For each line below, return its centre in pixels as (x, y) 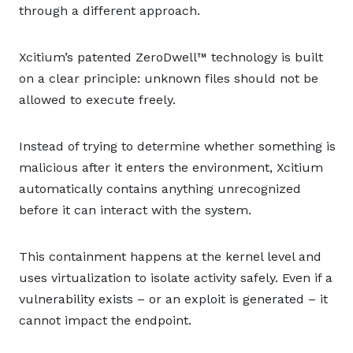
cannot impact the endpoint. (105, 320)
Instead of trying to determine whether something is (177, 146)
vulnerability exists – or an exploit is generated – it (173, 299)
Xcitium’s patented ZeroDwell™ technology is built (171, 57)
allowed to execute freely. (97, 100)
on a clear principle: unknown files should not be (169, 78)
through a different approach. (110, 11)
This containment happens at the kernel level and (170, 256)
